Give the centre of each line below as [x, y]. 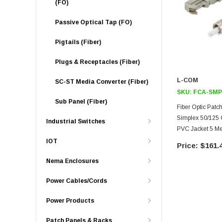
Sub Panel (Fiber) [81, 102]
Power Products [70, 201]
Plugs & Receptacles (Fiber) [97, 62]
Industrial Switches [76, 121]
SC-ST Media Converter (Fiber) [102, 82]
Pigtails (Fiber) [78, 42]
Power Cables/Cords [77, 181]
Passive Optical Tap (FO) [93, 22]
